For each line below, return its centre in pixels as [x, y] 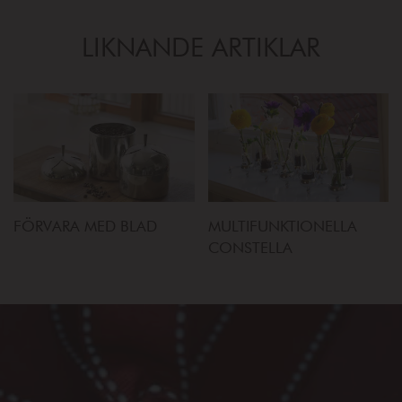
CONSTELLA [250, 247]
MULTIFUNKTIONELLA [282, 226]
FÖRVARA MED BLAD [85, 226]
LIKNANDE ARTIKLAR [201, 47]
